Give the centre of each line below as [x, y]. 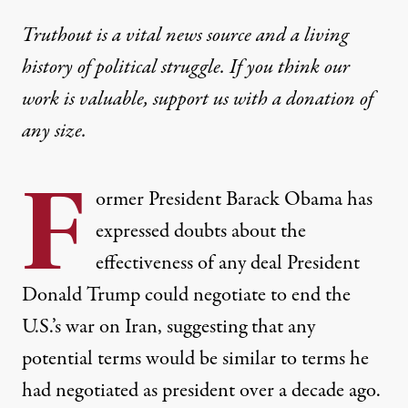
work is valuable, [87, 100]
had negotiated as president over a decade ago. [201, 391]
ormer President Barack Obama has [234, 200]
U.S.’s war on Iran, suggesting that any [168, 327]
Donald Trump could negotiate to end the [186, 296]
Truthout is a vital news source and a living [185, 36]
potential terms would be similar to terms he [195, 359]
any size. [54, 132]
